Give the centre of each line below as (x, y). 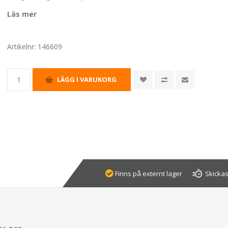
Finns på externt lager (149, 173)
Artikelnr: (22, 46)
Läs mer (22, 14)
